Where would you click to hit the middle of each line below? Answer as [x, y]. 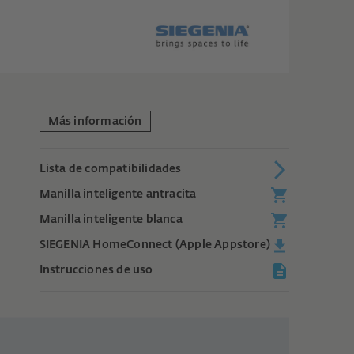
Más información [95, 122]
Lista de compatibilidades [110, 169]
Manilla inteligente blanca [111, 220]
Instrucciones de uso [96, 270]
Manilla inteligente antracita [118, 194]
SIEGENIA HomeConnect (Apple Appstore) [154, 245]
